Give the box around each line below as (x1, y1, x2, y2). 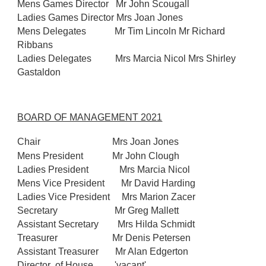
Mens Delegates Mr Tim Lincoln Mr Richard (17, 26, 226, 36)
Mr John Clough (93, 151, 182, 161)
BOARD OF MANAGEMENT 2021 (17, 112, 163, 122)
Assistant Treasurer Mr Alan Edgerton (17, 246, 191, 256)
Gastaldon (17, 67, 64, 77)
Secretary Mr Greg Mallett (17, 205, 179, 216)
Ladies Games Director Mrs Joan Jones (17, 12, 186, 23)
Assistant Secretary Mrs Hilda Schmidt (17, 219, 195, 229)
